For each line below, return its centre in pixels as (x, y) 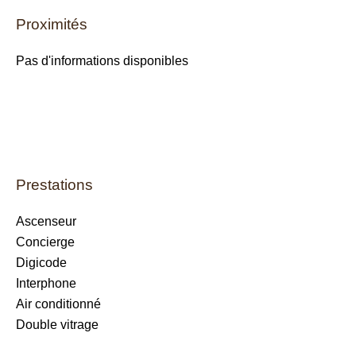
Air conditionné (58, 304)
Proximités (52, 24)
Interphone (46, 283)
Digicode (41, 263)
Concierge (45, 242)
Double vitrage (57, 325)
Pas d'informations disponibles (102, 61)
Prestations (54, 185)
